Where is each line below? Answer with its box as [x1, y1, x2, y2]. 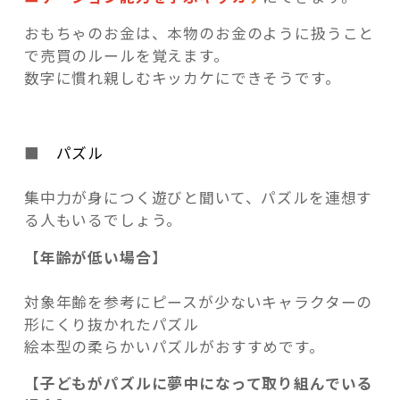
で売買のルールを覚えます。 [23, 45, 229, 67]
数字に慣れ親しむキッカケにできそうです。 [23, 67, 341, 89]
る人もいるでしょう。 [23, 208, 183, 230]
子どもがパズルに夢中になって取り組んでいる [39, 372, 373, 395]
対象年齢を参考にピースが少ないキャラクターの [23, 290, 373, 312]
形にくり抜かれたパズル [23, 312, 200, 335]
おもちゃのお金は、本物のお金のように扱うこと [23, 22, 375, 45]
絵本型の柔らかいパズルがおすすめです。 [23, 335, 325, 357]
